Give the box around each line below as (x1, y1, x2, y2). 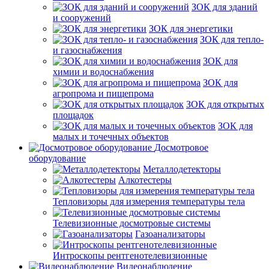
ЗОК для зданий (192, 1, 258, 12)
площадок (53, 109, 94, 120)
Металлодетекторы (143, 163, 221, 174)
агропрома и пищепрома (53, 88, 154, 98)
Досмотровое (154, 142, 208, 153)
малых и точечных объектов (53, 131, 169, 142)
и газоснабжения (53, 44, 122, 55)
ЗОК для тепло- (200, 34, 264, 44)
